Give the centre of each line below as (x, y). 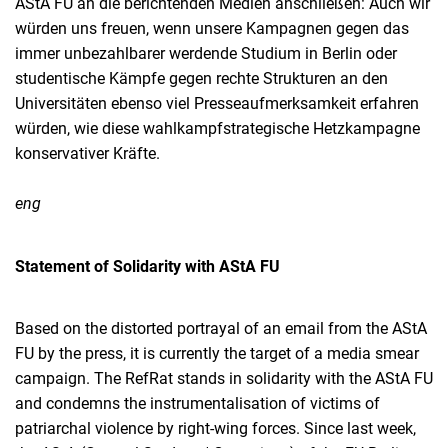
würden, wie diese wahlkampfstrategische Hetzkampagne (217, 128)
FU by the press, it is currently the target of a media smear (217, 353)
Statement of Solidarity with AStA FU (147, 266)
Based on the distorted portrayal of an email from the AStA (221, 328)
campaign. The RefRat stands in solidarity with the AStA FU (224, 378)
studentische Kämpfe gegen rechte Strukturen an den (201, 78)
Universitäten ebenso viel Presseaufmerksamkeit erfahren (217, 103)
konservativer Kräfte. (87, 153)
